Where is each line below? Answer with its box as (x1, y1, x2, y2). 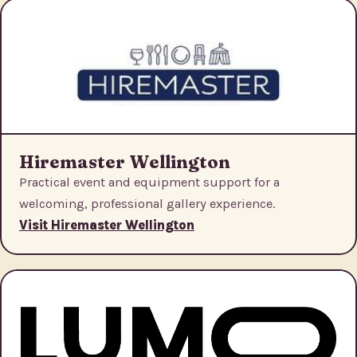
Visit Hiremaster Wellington (19, 218, 194, 233)
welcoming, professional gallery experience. (19, 196, 275, 212)
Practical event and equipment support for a (19, 175, 280, 190)
